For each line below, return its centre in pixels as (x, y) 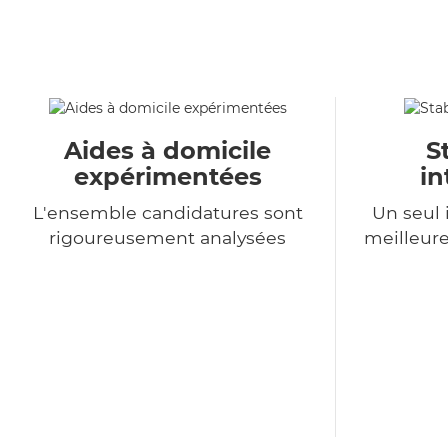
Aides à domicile (167, 151)
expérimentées (167, 177)
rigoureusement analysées (167, 238)
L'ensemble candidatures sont (167, 213)
